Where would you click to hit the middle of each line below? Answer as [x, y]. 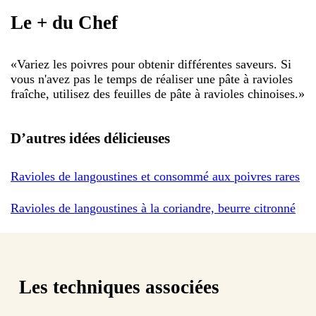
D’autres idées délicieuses [90, 138]
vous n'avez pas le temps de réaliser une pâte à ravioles [152, 79]
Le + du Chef [64, 23]
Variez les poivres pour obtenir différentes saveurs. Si [154, 64]
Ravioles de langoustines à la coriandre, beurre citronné [153, 208]
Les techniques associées [119, 287]
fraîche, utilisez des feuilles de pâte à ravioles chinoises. [154, 93]
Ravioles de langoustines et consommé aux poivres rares [155, 176]
